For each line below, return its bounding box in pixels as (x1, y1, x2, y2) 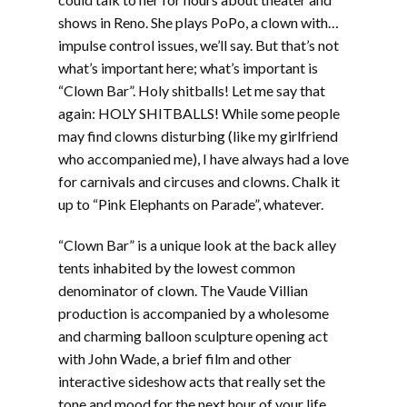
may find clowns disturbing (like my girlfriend (58, 127, 338, 144)
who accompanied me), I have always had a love (58, 150, 349, 167)
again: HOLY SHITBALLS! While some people (58, 104, 340, 122)
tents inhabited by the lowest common (58, 259, 295, 276)
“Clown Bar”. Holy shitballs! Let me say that (58, 82, 325, 99)
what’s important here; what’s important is (58, 59, 318, 76)
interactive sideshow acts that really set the (58, 372, 325, 390)
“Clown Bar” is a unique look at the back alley (58, 236, 336, 253)
